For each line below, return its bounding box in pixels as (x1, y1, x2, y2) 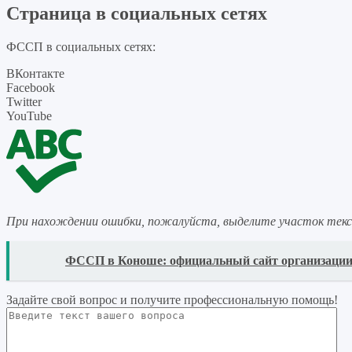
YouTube (6, 108, 52, 123)
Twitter (6, 94, 42, 108)
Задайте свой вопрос (6, 292, 120, 306)
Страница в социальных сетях (6, 3, 267, 24)
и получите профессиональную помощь (120, 292, 334, 306)
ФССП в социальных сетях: (6, 39, 156, 53)
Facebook (6, 80, 55, 94)
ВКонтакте (6, 66, 64, 80)
